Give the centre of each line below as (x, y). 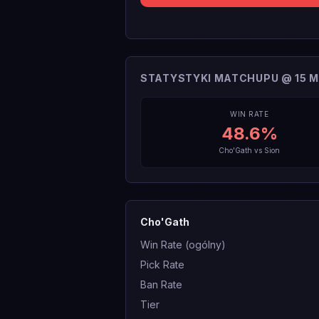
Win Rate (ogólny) (183, 245)
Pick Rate (162, 265)
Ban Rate (161, 284)
